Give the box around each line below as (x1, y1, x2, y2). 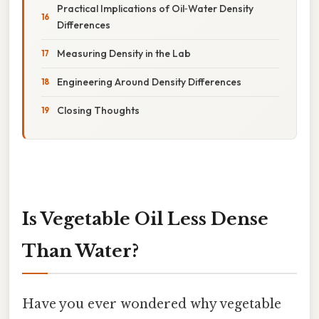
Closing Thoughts (57, 103, 140, 117)
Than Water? (22, 240, 139, 261)
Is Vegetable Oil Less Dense (22, 208, 268, 229)
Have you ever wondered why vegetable (22, 296, 281, 312)
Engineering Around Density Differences (57, 75, 241, 88)
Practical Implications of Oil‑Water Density (57, 1, 253, 15)
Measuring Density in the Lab (57, 46, 191, 60)
